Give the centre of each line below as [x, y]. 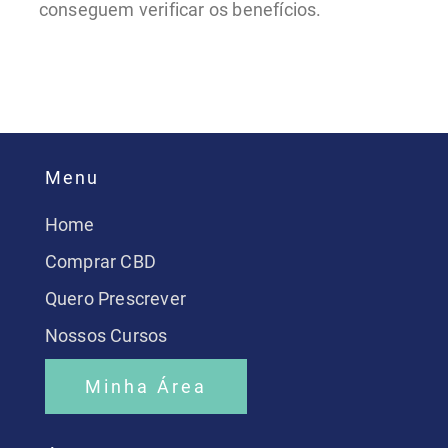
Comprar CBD [100, 261]
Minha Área [145, 386]
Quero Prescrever [115, 298]
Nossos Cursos [106, 335]
